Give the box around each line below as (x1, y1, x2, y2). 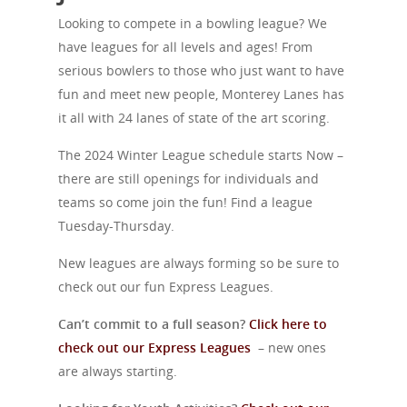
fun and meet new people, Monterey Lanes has (58, 85, 344, 103)
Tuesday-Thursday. (58, 217, 174, 234)
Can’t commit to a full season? (58, 315, 249, 333)
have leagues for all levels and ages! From (58, 38, 313, 55)
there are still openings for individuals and (58, 170, 319, 187)
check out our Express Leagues (58, 339, 258, 356)
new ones (268, 339, 326, 356)
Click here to (249, 315, 327, 333)
